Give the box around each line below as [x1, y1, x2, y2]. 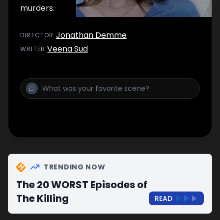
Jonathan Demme [55, 29, 127, 41]
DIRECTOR [20, 31, 54, 39]
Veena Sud [47, 43, 88, 55]
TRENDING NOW [44, 162, 106, 172]
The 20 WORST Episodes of [16, 178, 147, 192]
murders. [20, 2, 55, 14]
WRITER [20, 45, 46, 53]
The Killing [16, 192, 69, 205]
